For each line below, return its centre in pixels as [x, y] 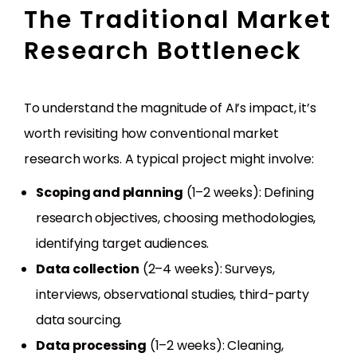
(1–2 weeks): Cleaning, [215, 346]
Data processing [91, 346]
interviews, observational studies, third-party [173, 295]
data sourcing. [79, 320]
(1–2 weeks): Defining [249, 193]
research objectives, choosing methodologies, [176, 218]
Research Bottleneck [163, 51]
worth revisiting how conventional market [151, 134]
